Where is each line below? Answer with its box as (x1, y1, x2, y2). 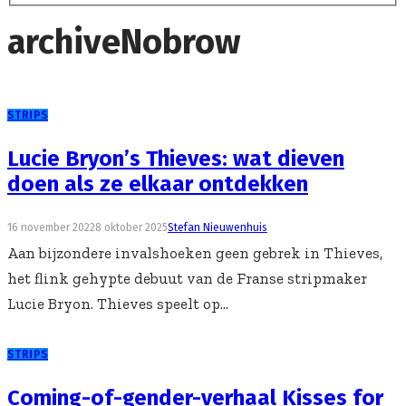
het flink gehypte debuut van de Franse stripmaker (7, 269, 367, 288)
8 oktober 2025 (95, 221, 168, 235)
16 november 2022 (7, 221, 95, 235)
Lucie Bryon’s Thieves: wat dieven (7, 146, 344, 172)
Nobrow (121, 20, 240, 63)
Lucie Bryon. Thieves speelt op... (7, 295, 228, 314)
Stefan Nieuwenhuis (168, 221, 267, 235)
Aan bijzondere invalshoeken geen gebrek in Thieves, (7, 244, 382, 263)
